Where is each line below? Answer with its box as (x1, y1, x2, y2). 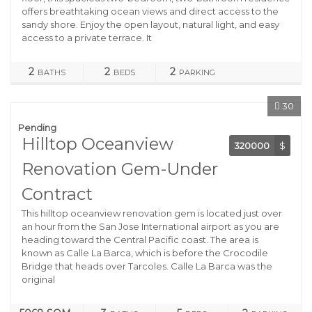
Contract (22, 184, 93, 204)
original (22, 274, 55, 285)
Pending (18, 122, 56, 133)
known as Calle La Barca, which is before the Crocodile (22, 247, 268, 258)
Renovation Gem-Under (22, 159, 218, 179)
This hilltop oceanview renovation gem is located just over (22, 208, 282, 219)
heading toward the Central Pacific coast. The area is (22, 234, 258, 245)
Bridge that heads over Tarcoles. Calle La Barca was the (22, 260, 272, 272)
